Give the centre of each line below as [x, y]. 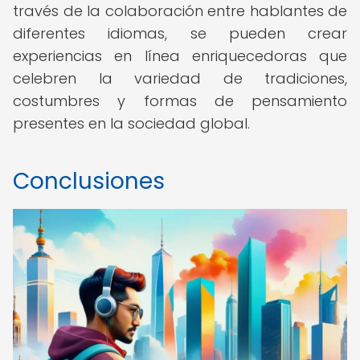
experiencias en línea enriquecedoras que [180, 56]
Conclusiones [89, 181]
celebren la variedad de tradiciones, [180, 78]
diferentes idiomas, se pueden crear [180, 33]
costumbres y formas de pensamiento [180, 101]
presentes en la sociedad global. [131, 123]
